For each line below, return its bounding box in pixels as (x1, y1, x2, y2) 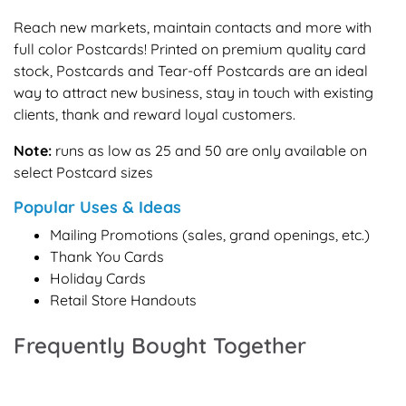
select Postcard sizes (14, 162, 153, 181)
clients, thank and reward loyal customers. (14, 104, 295, 123)
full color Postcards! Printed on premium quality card (14, 39, 366, 58)
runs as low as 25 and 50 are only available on (52, 140, 367, 159)
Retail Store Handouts (50, 290, 197, 309)
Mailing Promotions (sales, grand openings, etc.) (50, 225, 370, 244)
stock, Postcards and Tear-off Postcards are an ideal (14, 61, 368, 80)
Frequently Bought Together (14, 331, 306, 359)
